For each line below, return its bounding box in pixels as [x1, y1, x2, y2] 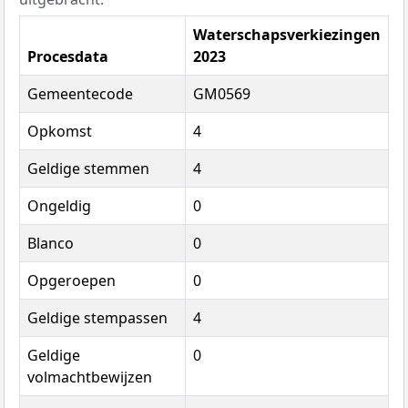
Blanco [27, 232, 74, 253]
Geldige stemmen [27, 158, 149, 178]
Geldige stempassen [27, 307, 168, 328]
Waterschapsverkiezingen [193, 24, 381, 45]
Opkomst [27, 120, 92, 141]
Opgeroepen [27, 270, 116, 291]
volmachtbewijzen [27, 366, 152, 387]
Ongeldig [27, 195, 91, 216]
